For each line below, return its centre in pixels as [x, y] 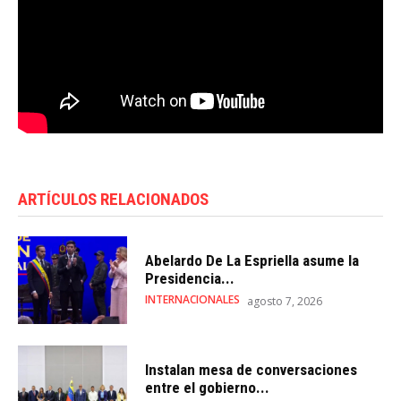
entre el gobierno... [208, 388]
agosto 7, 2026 [285, 302]
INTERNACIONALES [193, 300]
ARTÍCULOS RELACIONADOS [113, 199]
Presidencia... [190, 279]
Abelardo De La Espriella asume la [252, 261]
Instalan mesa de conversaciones [252, 370]
